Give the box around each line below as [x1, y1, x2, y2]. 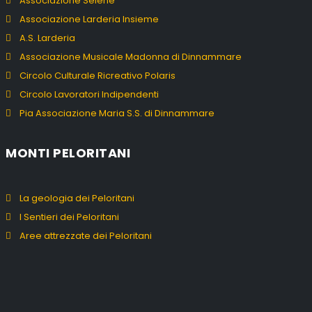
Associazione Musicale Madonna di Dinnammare [19, 49, 242, 63]
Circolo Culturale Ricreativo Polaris [19, 68, 175, 82]
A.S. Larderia [19, 31, 75, 45]
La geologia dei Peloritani [19, 191, 134, 205]
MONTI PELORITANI [6, 143, 130, 162]
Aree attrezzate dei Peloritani [19, 228, 152, 242]
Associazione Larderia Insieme [19, 12, 159, 26]
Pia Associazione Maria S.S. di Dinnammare [19, 106, 214, 120]
